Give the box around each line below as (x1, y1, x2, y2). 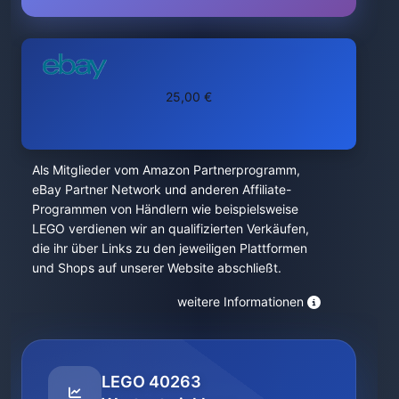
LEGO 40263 (102, 371, 201, 391)
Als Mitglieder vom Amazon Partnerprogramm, (32, 161, 300, 177)
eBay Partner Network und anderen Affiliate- (32, 181, 291, 197)
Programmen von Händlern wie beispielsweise (32, 200, 298, 216)
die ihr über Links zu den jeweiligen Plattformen (32, 240, 307, 256)
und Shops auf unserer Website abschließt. (32, 259, 281, 275)
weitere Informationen (177, 294, 304, 309)
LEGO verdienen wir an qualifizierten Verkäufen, (32, 220, 309, 236)
